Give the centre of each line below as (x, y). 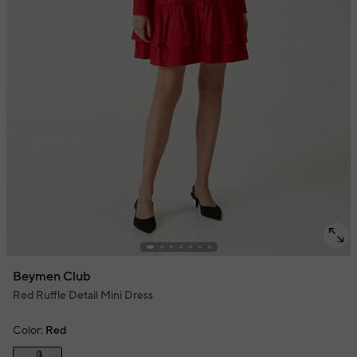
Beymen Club (52, 277)
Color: (28, 331)
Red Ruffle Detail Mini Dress (83, 296)
